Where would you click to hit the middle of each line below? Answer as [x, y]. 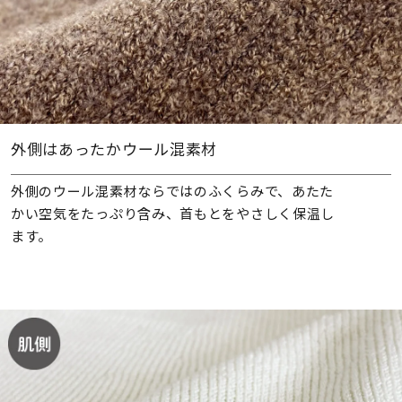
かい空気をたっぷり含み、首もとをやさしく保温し [173, 213]
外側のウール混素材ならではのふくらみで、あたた [172, 190]
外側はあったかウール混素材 [114, 149]
